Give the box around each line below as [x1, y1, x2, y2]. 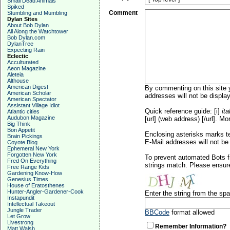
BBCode [145, 208, 169, 216]
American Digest [7, 84, 48, 90]
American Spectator [7, 96, 56, 102]
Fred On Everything [7, 158, 56, 164]
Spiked [7, 4, 24, 10]
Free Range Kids [7, 164, 49, 170]
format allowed [169, 208, 215, 216]
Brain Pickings [7, 133, 43, 139]
